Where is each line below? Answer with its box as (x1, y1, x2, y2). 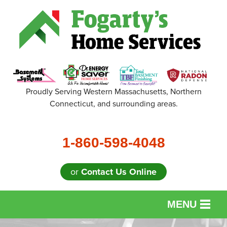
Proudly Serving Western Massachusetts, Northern (25, 85, 202, 97)
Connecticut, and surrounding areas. (49, 97, 178, 109)
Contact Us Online (81, 165, 157, 178)
